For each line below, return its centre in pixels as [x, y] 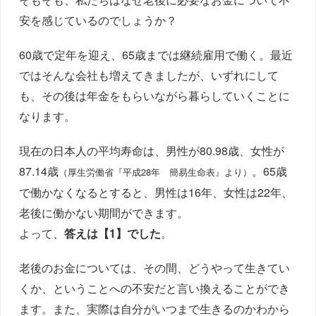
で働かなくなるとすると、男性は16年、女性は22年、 [156, 192]
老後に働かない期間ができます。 [104, 212]
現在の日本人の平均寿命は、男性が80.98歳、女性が [152, 150]
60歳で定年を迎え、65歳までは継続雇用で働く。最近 [156, 54]
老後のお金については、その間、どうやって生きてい [155, 267]
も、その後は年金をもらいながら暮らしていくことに [155, 95]
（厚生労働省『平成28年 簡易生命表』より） [156, 171]
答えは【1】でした [113, 233]
